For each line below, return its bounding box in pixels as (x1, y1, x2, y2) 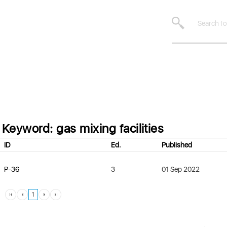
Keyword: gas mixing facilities (2, 121, 164, 136)
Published (162, 141, 192, 149)
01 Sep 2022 (162, 165, 200, 173)
